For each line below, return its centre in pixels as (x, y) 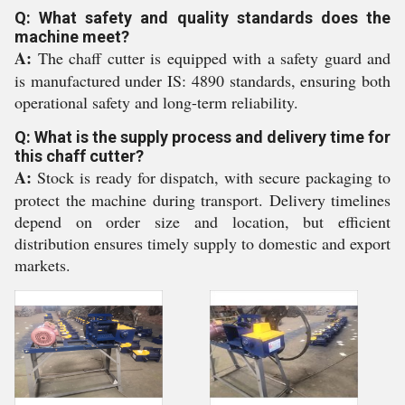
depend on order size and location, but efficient (202, 221)
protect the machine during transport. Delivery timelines (202, 200)
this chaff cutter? (79, 156)
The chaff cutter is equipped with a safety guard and (211, 58)
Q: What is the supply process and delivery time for (202, 137)
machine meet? (72, 37)
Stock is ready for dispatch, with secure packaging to (211, 177)
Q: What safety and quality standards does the (202, 18)
